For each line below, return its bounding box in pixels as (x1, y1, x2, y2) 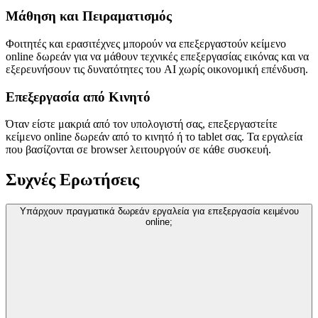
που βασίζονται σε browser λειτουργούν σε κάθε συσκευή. (6, 143, 271, 156)
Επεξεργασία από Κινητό (6, 89, 150, 104)
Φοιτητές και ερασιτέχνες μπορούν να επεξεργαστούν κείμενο (6, 37, 286, 50)
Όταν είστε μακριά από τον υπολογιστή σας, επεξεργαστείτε (6, 118, 278, 131)
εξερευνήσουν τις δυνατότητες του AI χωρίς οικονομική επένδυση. (6, 62, 308, 75)
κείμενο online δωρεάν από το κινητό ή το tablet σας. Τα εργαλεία (6, 131, 302, 143)
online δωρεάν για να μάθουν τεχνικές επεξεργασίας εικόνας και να (6, 50, 309, 62)
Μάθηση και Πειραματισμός (6, 9, 172, 24)
